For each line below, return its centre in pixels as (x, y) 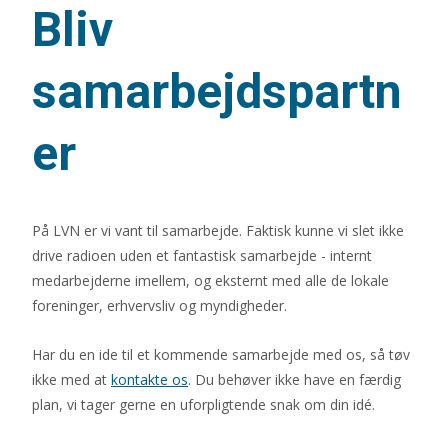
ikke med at (71, 379)
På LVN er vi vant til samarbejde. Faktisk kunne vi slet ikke (218, 230)
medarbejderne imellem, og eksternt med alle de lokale (210, 280)
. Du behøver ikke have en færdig (294, 379)
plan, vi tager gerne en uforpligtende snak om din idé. (203, 404)
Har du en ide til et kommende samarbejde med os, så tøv (221, 354)
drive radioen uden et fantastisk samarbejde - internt (202, 255)
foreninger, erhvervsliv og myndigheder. (159, 305)
